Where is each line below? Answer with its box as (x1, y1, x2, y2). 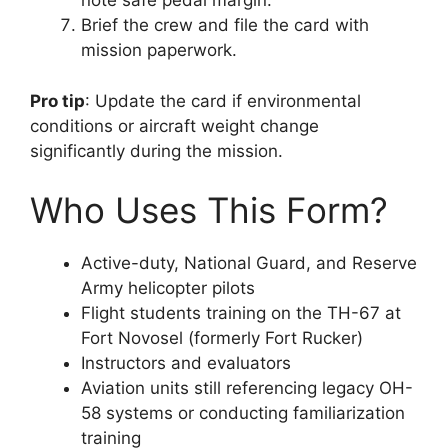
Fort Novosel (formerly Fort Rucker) (81, 328, 363, 348)
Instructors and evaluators (81, 353, 291, 373)
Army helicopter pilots (81, 278, 255, 298)
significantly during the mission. (30, 140, 283, 161)
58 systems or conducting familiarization (81, 403, 405, 423)
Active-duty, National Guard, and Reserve (81, 253, 417, 273)
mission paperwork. (81, 40, 237, 60)
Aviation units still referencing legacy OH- (81, 378, 413, 398)
